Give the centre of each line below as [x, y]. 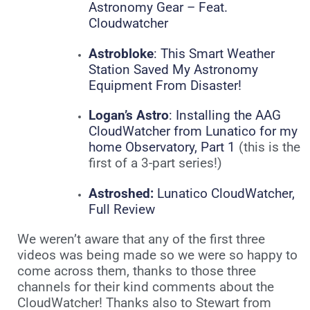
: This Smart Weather [214, 54]
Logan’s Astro [128, 116]
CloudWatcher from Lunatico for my [193, 132]
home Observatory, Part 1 [162, 148]
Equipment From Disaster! [165, 85]
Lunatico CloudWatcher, [224, 193]
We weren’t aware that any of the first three [141, 240]
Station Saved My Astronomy [173, 70]
